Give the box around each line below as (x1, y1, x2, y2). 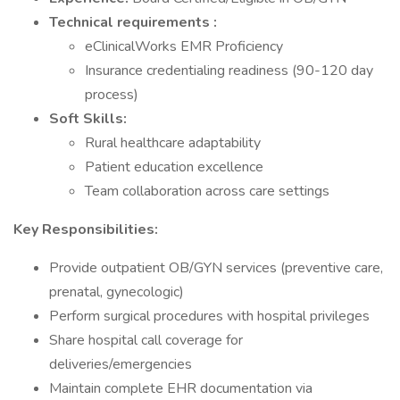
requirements (117, 12, 213, 32)
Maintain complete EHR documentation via (49, 379, 312, 398)
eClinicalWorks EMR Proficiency (85, 37, 283, 56)
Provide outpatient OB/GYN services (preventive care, (49, 258, 383, 278)
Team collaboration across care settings (85, 181, 329, 201)
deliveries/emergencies (49, 354, 192, 374)
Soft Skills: (49, 109, 127, 129)
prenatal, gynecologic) (49, 282, 184, 302)
